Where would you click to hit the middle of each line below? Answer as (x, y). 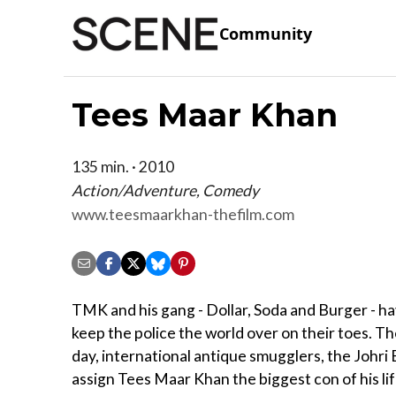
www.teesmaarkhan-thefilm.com (183, 214)
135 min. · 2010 (123, 166)
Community (266, 34)
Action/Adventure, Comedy (165, 190)
